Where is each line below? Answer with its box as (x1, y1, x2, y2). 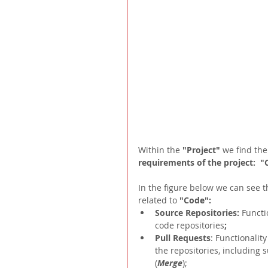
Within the (138, 144, 182, 156)
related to (138, 194, 179, 206)
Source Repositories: (155, 207, 239, 219)
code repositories (155, 220, 224, 232)
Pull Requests (155, 232, 211, 244)
